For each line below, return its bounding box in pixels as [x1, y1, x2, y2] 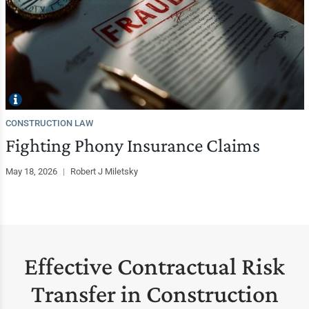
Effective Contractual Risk [24, 252, 285, 280]
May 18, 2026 [5, 166, 59, 177]
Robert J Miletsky [70, 166, 138, 177]
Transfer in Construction [30, 279, 279, 308]
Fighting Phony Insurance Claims [5, 134, 260, 156]
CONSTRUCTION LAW [5, 117, 93, 128]
